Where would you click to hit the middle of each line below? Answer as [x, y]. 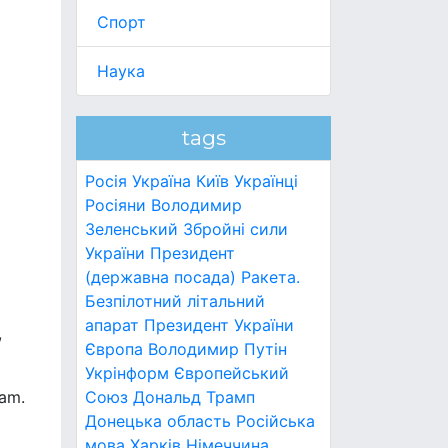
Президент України [219, 325]
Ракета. [270, 277]
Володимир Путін [217, 349]
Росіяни [115, 205]
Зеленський [131, 229]
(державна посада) [160, 277]
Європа [114, 349]
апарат [112, 325]
